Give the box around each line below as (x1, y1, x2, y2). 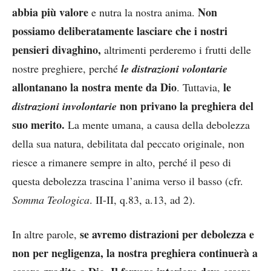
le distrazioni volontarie (121, 60, 227, 76)
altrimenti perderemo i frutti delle (101, 42, 251, 57)
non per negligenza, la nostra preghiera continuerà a (12, 244, 258, 261)
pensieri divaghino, (12, 41, 101, 57)
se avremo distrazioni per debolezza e (80, 226, 254, 242)
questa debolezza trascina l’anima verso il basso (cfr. (12, 173, 243, 188)
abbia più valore (12, 4, 88, 20)
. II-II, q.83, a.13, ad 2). (90, 192, 195, 207)
